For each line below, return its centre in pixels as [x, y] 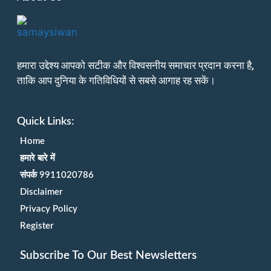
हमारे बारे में [37, 158]
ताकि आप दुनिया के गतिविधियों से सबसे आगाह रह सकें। [116, 81]
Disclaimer [41, 192]
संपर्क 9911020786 [57, 175]
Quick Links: [45, 121]
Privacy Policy [48, 209]
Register [37, 226]
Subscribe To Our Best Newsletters [108, 255]
